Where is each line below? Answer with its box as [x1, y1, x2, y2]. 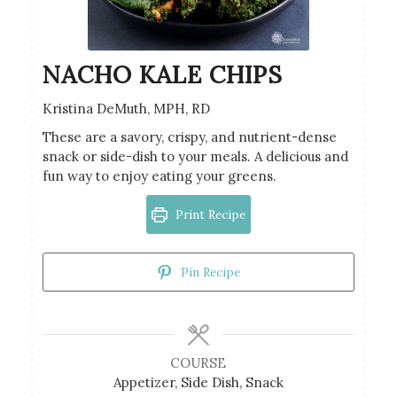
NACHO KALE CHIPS [42, 58, 283, 90]
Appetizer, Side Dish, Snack [113, 373, 284, 391]
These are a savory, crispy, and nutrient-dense [42, 128, 337, 145]
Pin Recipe [176, 263, 240, 280]
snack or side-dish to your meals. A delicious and [42, 147, 348, 165]
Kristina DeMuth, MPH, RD [42, 99, 210, 117]
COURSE [170, 354, 227, 371]
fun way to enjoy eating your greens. [42, 167, 276, 184]
